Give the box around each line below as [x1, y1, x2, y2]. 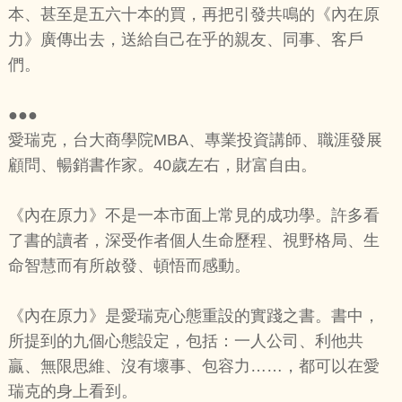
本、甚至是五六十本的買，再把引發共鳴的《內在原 [7, 5, 380, 24]
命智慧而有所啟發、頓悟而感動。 [7, 257, 250, 275]
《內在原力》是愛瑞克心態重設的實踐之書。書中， [7, 307, 380, 326]
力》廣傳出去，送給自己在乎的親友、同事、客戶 [7, 31, 363, 49]
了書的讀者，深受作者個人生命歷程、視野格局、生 [7, 232, 380, 250]
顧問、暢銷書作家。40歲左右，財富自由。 [7, 156, 317, 175]
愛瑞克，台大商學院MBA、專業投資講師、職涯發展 [7, 131, 382, 150]
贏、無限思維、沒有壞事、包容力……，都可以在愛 [7, 357, 380, 376]
